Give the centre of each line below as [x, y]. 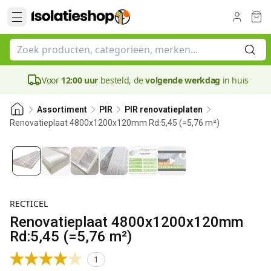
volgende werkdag [183, 80]
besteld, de [122, 80]
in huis [234, 80]
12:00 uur [80, 80]
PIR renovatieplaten [164, 109]
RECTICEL [29, 204]
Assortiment [62, 109]
